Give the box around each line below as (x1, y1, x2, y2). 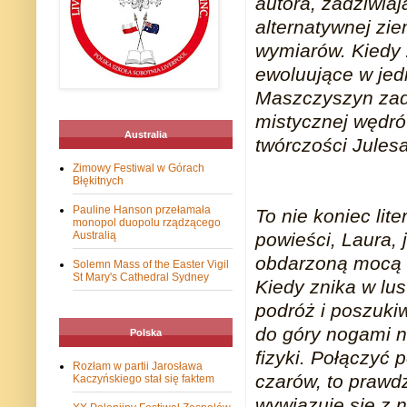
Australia (124, 129, 167, 141)
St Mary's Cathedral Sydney (73, 271, 209, 284)
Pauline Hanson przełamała (73, 203, 211, 217)
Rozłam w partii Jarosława (73, 360, 203, 373)
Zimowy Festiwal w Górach (73, 162, 204, 175)
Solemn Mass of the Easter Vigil (73, 258, 229, 272)
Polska (130, 327, 162, 339)
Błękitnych (73, 174, 124, 188)
